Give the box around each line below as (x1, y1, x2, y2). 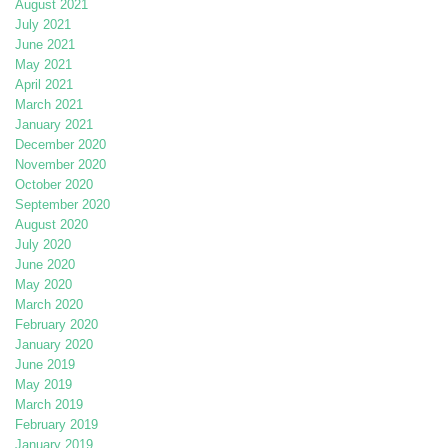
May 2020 (15, 277, 72, 293)
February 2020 (15, 317, 98, 333)
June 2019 (15, 357, 75, 373)
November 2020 (15, 157, 106, 173)
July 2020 (15, 237, 71, 253)
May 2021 (15, 57, 72, 73)
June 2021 (15, 37, 75, 53)
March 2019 (15, 397, 83, 413)
